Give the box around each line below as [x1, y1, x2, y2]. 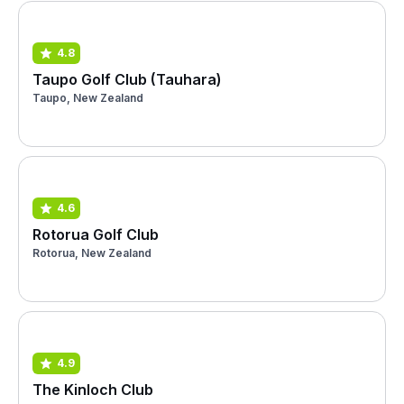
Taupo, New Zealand [32, 90, 143, 105]
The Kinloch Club [32, 380, 153, 399]
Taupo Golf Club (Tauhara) [32, 69, 222, 88]
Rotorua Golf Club [32, 225, 159, 243]
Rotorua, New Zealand [32, 245, 151, 260]
